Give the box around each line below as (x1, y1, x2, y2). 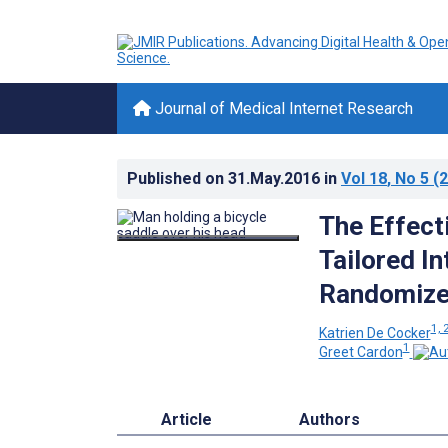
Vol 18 (341, 169, 387, 188)
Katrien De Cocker (318, 324, 431, 341)
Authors (299, 410, 361, 430)
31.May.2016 (228, 169, 324, 188)
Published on (127, 169, 228, 188)
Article (160, 410, 212, 430)
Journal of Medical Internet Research (151, 99, 413, 118)
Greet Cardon (318, 344, 403, 361)
